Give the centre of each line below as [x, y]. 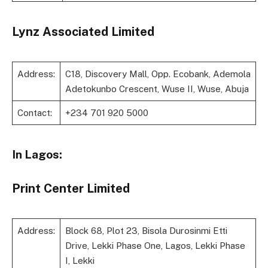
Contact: [34, 112]
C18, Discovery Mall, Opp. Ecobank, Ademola [158, 74]
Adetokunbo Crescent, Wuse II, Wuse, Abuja [157, 89]
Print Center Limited [71, 188]
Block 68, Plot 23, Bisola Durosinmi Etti [146, 230]
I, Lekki [80, 260]
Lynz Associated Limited [83, 31]
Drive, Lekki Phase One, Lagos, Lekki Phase [155, 245]
